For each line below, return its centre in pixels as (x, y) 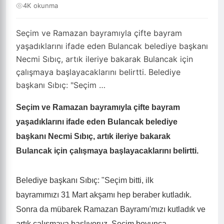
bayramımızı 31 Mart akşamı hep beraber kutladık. (104, 195)
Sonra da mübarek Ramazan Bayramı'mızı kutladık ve (111, 209)
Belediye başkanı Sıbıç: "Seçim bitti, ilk (85, 180)
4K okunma (40, 5)
